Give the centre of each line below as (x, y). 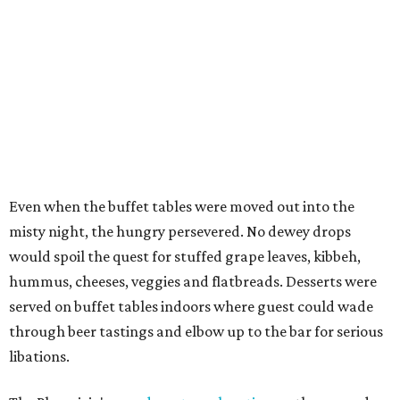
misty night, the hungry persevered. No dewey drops (180, 232)
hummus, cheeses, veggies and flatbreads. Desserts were (193, 282)
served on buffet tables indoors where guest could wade (191, 307)
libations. (39, 357)
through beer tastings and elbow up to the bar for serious (196, 332)
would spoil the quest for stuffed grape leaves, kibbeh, (185, 257)
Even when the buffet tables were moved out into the (182, 207)
